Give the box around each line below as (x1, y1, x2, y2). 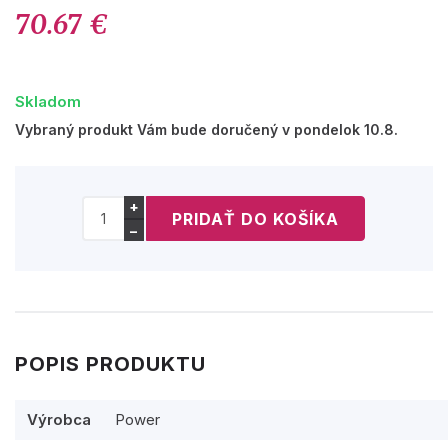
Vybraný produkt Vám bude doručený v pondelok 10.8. (15, 121, 398, 139)
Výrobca (27, 410, 91, 430)
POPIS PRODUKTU (15, 352, 206, 377)
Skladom (15, 92, 81, 112)
